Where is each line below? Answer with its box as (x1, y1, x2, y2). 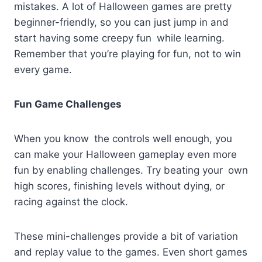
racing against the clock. (14, 195, 128, 208)
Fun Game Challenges (14, 98, 122, 110)
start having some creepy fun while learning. (14, 32, 225, 44)
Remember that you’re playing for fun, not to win (14, 47, 246, 60)
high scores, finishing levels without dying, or (14, 180, 225, 192)
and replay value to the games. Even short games (14, 246, 247, 258)
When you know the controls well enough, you (14, 132, 232, 144)
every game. (14, 63, 75, 75)
